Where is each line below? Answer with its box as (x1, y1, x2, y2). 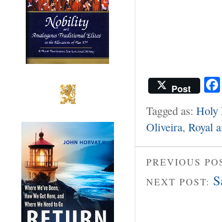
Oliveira (146, 119, 182, 134)
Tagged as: (146, 103, 196, 118)
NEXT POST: (146, 175, 213, 188)
